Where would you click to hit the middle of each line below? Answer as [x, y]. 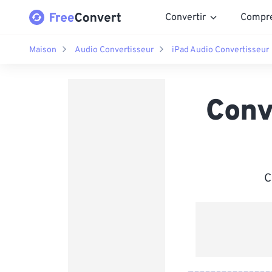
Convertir [185, 17]
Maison [43, 50]
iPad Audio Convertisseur [220, 50]
